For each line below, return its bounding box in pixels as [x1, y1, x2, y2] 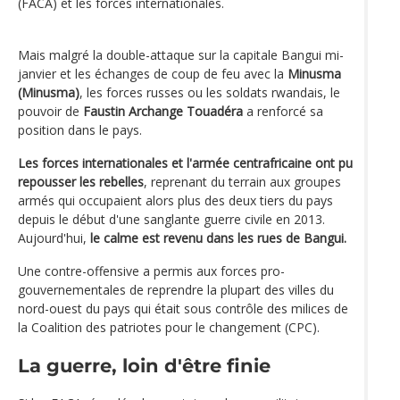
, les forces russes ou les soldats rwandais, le [79, 83, 340, 101]
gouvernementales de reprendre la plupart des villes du [18, 280, 334, 298]
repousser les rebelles [18, 172, 144, 190]
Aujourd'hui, [18, 229, 90, 246]
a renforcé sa [243, 102, 323, 120]
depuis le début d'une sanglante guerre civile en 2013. [18, 210, 325, 228]
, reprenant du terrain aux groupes [144, 172, 341, 190]
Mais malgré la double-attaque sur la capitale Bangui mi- [18, 46, 344, 63]
